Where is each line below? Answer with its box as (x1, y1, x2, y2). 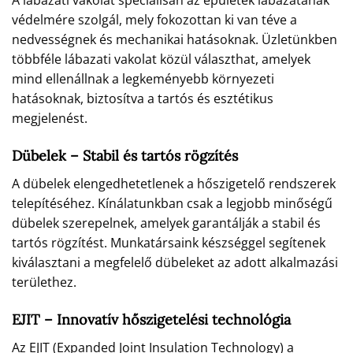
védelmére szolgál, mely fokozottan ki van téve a (12, 11, 297, 29)
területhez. (12, 273, 76, 291)
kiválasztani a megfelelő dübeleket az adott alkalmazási (12, 253, 338, 271)
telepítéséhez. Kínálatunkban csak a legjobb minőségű (12, 194, 333, 212)
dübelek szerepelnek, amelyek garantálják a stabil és (12, 214, 321, 232)
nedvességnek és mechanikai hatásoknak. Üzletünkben (12, 31, 337, 49)
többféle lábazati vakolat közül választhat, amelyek (12, 50, 310, 69)
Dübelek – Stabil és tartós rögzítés (12, 146, 238, 165)
